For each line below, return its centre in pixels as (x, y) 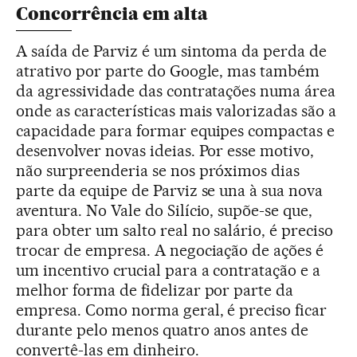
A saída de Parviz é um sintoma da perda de (172, 51)
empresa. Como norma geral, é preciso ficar (172, 310)
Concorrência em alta (112, 14)
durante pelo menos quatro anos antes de (163, 330)
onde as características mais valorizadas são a (177, 110)
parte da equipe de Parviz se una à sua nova (170, 190)
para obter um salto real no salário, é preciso (175, 230)
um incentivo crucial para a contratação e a (169, 270)
